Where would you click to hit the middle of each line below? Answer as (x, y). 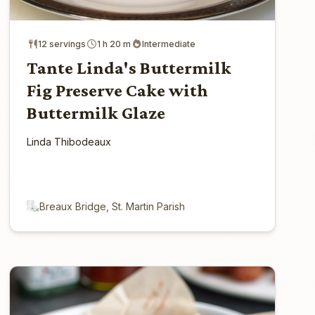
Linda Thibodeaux (69, 141)
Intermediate (169, 44)
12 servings (62, 44)
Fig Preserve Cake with (118, 90)
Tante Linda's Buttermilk (129, 67)
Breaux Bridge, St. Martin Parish (112, 206)
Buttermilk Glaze (96, 112)
